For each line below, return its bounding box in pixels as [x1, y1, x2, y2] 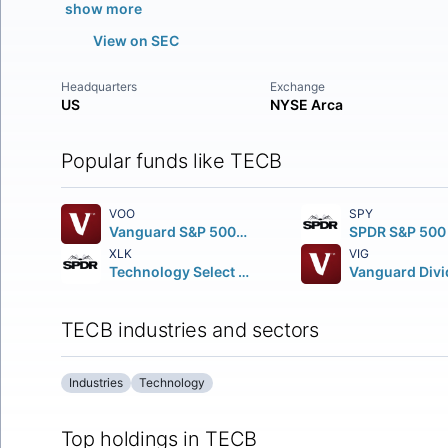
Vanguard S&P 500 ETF [235, 223, 247, 240]
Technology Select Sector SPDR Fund [237, 263, 249, 280]
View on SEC [92, 32, 179, 49]
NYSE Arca [270, 96, 344, 113]
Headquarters [60, 79, 137, 94]
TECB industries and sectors [60, 318, 319, 342]
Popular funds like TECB [60, 149, 283, 173]
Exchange [270, 79, 326, 94]
